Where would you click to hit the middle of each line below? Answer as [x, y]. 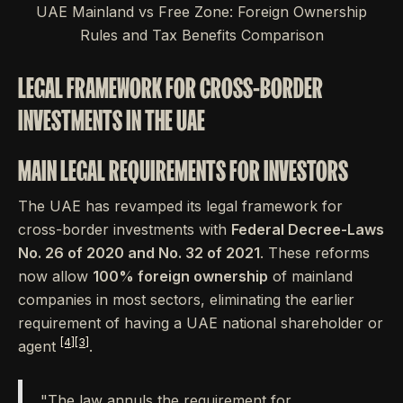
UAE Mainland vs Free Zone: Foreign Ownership [201, 12]
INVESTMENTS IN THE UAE [112, 121]
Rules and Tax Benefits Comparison [201, 36]
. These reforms [315, 253]
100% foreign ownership [180, 277]
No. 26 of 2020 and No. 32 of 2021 [139, 253]
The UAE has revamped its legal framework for [180, 206]
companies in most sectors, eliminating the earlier [186, 300]
